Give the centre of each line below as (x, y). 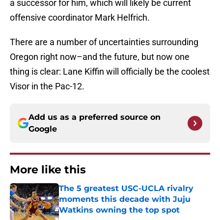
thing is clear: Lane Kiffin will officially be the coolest (110, 72)
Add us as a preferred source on (95, 117)
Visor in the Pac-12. (47, 86)
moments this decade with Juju (125, 199)
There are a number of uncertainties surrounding (104, 42)
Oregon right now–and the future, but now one (100, 57)
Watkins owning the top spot (119, 210)
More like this (48, 170)
